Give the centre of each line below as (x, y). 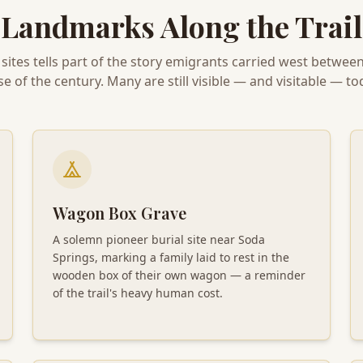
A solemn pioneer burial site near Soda (159, 239)
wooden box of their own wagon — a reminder (179, 275)
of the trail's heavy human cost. (138, 293)
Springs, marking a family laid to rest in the (171, 257)
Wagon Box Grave (120, 212)
